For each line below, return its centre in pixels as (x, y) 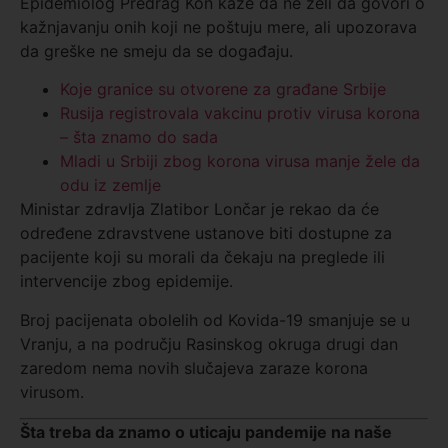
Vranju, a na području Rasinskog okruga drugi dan (209, 343)
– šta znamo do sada (139, 137)
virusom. (52, 391)
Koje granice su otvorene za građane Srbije (223, 89)
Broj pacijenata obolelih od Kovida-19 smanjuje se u (215, 319)
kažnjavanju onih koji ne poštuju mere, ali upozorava (218, 26)
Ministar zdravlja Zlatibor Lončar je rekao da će (199, 209)
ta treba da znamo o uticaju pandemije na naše (211, 431)
